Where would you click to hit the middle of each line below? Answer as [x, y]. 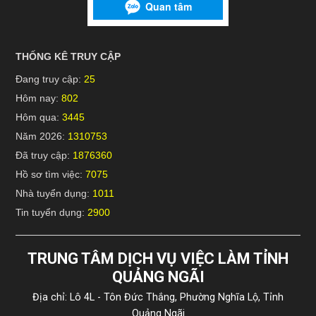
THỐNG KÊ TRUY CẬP [68, 56]
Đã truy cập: [44, 155]
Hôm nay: [38, 98]
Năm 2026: [42, 136]
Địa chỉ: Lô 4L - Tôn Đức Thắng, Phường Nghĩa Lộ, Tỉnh [158, 297]
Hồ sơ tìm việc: [50, 174]
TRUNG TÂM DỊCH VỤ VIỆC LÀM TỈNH [158, 259]
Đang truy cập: [50, 79]
